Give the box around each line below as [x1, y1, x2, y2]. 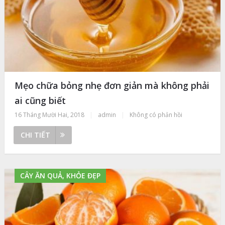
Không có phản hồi [129, 110, 182, 119]
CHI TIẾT [20, 130, 50, 140]
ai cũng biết [14, 94, 66, 106]
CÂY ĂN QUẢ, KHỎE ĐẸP [20, 170, 100, 180]
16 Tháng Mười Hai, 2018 [14, 110, 84, 119]
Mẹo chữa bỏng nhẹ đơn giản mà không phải [14, 79, 209, 91]
